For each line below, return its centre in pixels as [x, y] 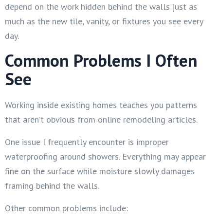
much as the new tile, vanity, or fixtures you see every [104, 21]
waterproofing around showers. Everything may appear [105, 156]
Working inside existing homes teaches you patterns [101, 105]
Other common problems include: [66, 208]
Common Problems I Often [101, 60]
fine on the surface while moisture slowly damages [100, 171]
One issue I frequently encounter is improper [87, 142]
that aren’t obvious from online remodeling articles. [101, 119]
